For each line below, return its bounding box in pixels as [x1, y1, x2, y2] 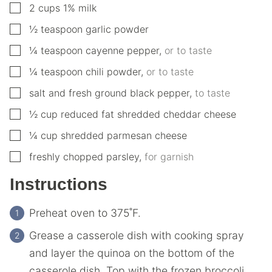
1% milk [63, 1, 97, 14]
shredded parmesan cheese [61, 129, 187, 141]
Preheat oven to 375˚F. [29, 206, 141, 219]
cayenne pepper [86, 44, 159, 56]
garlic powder [86, 22, 149, 35]
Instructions [10, 174, 112, 194]
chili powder [86, 65, 141, 78]
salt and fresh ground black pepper [29, 86, 189, 99]
